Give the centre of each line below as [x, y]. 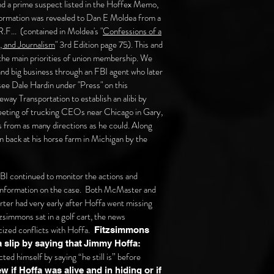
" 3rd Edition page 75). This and [109, 45]
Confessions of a [132, 31]
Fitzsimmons [120, 230]
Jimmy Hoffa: [112, 243]
